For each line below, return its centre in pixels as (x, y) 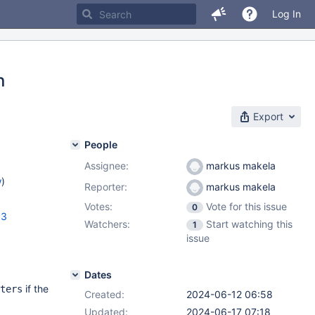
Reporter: (106, 187)
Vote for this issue (246, 206)
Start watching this (249, 224)
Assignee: (107, 166)
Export (268, 116)
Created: (104, 294)
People (101, 144)
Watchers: (107, 224)
